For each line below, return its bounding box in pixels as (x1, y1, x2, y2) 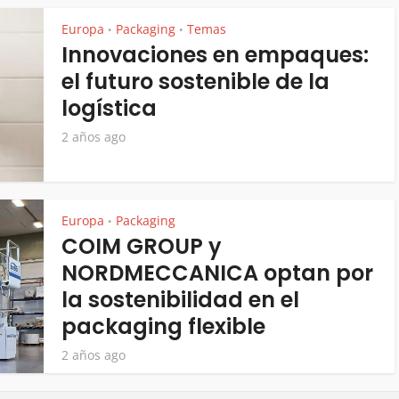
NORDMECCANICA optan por (61, 258, 373, 288)
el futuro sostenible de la (61, 67, 330, 96)
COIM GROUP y (61, 232, 222, 261)
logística (61, 94, 157, 123)
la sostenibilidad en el (61, 285, 299, 314)
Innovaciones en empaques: (61, 40, 369, 69)
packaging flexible (61, 312, 265, 341)
